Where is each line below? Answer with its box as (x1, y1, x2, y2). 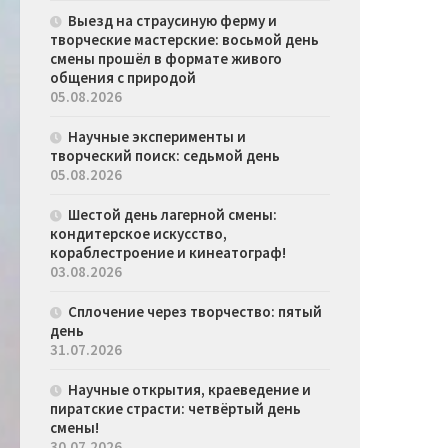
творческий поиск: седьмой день (50, 146, 280, 166)
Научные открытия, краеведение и (68, 380, 311, 400)
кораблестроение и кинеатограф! (50, 243, 286, 263)
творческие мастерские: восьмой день (50, 30, 319, 50)
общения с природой (50, 68, 196, 88)
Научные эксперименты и (68, 127, 246, 147)
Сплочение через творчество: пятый (68, 302, 322, 322)
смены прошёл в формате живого (50, 49, 282, 69)
